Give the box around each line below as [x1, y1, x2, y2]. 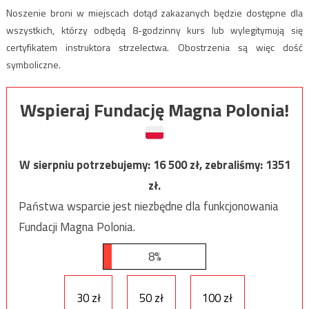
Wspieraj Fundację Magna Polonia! [20, 97, 289, 124]
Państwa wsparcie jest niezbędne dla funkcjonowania [18, 197, 279, 216]
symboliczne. [6, 57, 61, 72]
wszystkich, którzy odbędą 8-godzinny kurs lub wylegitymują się [6, 22, 303, 37]
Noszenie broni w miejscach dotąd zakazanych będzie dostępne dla [6, 5, 303, 20]
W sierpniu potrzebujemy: [19, 156, 153, 175]
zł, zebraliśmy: [189, 156, 266, 175]
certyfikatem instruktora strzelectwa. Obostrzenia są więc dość [6, 39, 303, 54]
